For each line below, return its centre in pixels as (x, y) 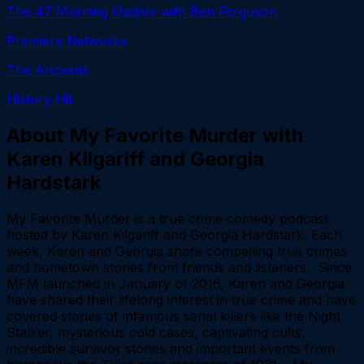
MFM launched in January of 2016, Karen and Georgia (175, 283)
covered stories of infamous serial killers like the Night (173, 316)
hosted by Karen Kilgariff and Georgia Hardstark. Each (174, 234)
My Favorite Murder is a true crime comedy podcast (167, 218)
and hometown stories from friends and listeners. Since (179, 267)
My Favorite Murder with (186, 135)
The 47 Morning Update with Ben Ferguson (142, 11)
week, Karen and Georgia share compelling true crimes (177, 251)
